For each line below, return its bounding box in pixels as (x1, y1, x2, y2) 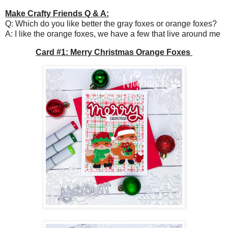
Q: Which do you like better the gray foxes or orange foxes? (5, 19, 219, 28)
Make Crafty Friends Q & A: (5, 9, 109, 18)
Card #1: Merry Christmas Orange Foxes (36, 47, 192, 56)
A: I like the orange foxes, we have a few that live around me (5, 30, 220, 39)
